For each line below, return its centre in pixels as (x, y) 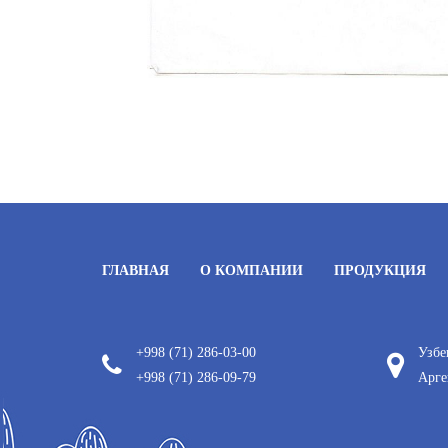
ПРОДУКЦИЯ (379, 271)
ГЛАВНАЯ (135, 271)
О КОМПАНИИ (251, 271)
